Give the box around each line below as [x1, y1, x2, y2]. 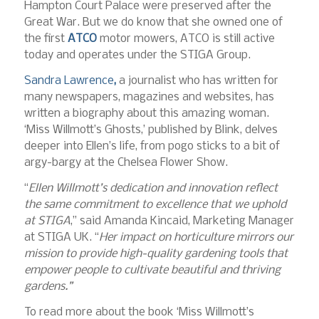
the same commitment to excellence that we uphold [23, 198, 286, 211]
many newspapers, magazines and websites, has [23, 91, 274, 104]
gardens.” [23, 280, 72, 293]
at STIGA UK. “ [23, 231, 99, 244]
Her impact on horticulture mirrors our [98, 231, 293, 244]
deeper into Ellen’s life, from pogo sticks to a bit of [23, 140, 280, 153]
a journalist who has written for [118, 75, 278, 88]
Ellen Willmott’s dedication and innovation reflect [28, 182, 278, 194]
